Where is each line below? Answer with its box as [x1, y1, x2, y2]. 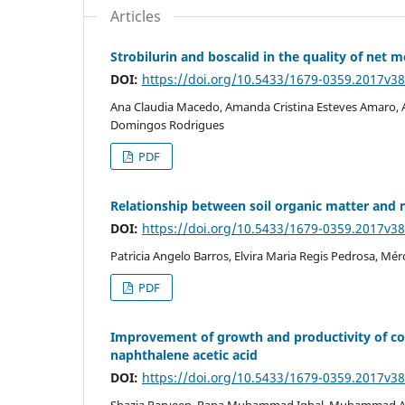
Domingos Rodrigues [110, 116, 224, 133]
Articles [110, 5, 161, 26]
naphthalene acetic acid [110, 345, 258, 363]
